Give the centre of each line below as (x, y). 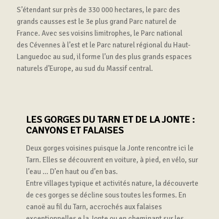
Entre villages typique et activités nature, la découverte (112, 184)
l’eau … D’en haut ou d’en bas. (72, 172)
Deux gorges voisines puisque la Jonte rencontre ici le (109, 148)
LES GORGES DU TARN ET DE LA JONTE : (110, 120)
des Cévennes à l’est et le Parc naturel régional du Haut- (103, 45)
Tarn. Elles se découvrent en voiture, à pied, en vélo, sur (112, 160)
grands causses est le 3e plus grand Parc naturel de (96, 21)
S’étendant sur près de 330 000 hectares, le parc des (98, 10)
